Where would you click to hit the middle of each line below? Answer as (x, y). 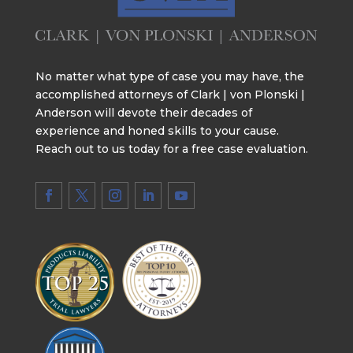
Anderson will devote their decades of (143, 113)
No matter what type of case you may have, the (169, 77)
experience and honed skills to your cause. (157, 131)
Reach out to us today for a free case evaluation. (171, 149)
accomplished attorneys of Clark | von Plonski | (170, 95)
